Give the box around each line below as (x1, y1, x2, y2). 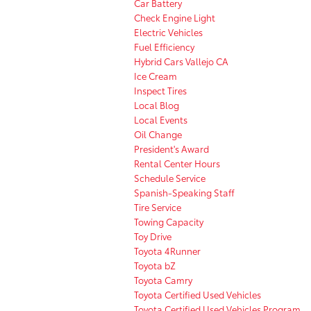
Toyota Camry (134, 273, 192, 286)
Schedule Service (134, 171, 205, 184)
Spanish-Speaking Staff (134, 185, 235, 199)
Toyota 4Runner (134, 244, 201, 257)
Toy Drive (134, 229, 171, 242)
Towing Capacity (134, 215, 203, 228)
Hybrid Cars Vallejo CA (134, 54, 228, 67)
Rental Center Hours (134, 156, 220, 169)
